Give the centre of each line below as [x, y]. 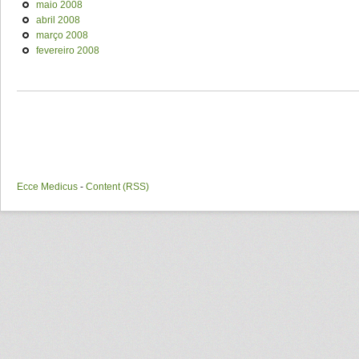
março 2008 [62, 35]
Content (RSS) [117, 186]
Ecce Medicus [47, 186]
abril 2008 [58, 20]
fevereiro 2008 [68, 50]
